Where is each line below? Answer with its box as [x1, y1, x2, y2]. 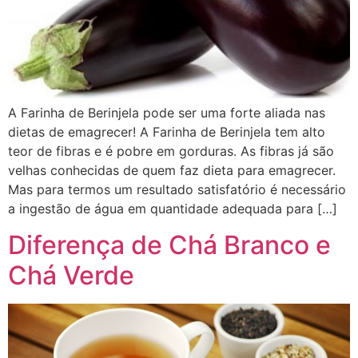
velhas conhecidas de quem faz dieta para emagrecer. [8, 162, 336, 179]
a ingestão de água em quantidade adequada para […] [8, 201, 337, 217]
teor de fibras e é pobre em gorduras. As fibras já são [8, 143, 334, 160]
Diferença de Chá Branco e [8, 229, 331, 261]
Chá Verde [8, 259, 134, 291]
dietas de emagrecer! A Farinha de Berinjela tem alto [8, 124, 325, 141]
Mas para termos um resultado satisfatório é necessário [8, 181, 346, 198]
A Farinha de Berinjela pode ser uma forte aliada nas [8, 105, 325, 121]
